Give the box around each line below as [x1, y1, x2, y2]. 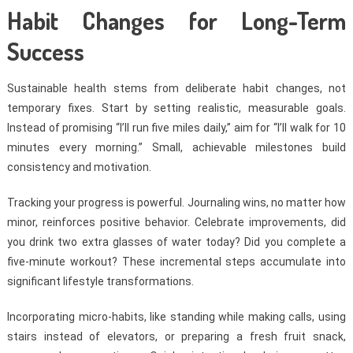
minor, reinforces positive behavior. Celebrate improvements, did [6, 216, 347, 229]
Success [6, 36, 84, 67]
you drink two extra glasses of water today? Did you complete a [6, 236, 347, 249]
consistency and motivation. [6, 161, 151, 174]
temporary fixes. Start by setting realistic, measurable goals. [6, 102, 347, 115]
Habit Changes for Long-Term [6, 6, 347, 36]
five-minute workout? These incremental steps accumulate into [6, 255, 347, 269]
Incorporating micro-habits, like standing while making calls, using [6, 310, 347, 324]
